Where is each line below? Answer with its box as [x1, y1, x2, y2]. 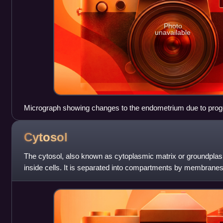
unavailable [155, 28, 191, 37]
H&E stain [23, 115, 57, 124]
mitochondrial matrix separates [23, 175, 124, 184]
